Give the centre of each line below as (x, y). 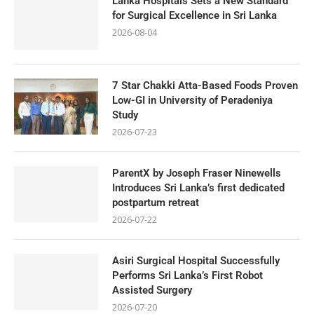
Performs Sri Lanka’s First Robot (187, 275)
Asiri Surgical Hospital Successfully (196, 261)
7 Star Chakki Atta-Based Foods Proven (205, 86)
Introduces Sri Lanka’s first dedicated (198, 188)
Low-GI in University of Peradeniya (192, 100)
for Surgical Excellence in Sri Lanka (196, 15)
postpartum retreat (156, 203)
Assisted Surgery (152, 290)
